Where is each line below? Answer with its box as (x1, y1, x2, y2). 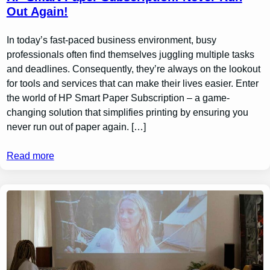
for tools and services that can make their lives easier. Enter (6, 78, 259, 89)
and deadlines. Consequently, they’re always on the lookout (6, 63, 260, 74)
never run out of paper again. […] (6, 121, 146, 132)
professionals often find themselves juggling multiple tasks (6, 49, 254, 60)
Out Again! (6, 4, 68, 18)
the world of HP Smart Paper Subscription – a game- (6, 92, 230, 103)
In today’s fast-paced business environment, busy (6, 34, 216, 45)
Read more (6, 150, 54, 161)
